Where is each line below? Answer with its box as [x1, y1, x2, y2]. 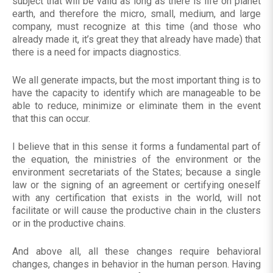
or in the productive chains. [12, 218, 126, 230]
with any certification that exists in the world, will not [12, 192, 261, 204]
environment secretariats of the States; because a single [12, 166, 261, 179]
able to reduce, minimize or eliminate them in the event [12, 100, 261, 112]
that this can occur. [12, 113, 90, 125]
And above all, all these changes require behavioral [12, 246, 261, 258]
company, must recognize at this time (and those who [12, 21, 261, 33]
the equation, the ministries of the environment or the [12, 154, 261, 166]
